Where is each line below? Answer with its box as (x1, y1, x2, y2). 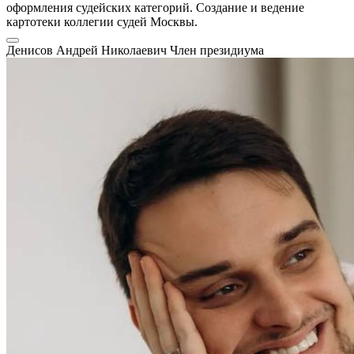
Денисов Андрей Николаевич (6, 43, 170, 58)
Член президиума (170, 43, 264, 58)
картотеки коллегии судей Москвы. (6, 15, 198, 29)
